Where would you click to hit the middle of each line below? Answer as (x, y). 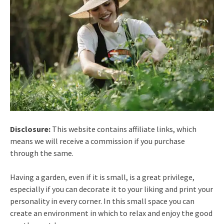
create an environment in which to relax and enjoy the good (111, 213)
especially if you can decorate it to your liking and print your (111, 189)
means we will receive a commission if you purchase (97, 141)
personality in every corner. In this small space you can (102, 201)
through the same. (42, 153)
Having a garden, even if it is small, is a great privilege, (102, 177)
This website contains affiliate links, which (123, 129)
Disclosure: (30, 129)
